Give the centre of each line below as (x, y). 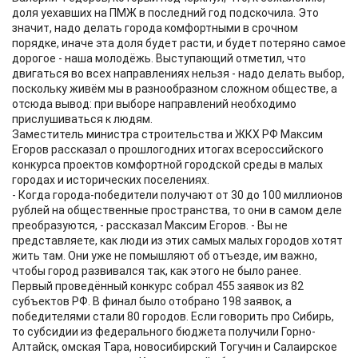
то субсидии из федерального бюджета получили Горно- (164, 332)
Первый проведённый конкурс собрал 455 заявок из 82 (158, 286)
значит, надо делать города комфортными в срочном (155, 28)
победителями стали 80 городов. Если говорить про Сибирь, (173, 316)
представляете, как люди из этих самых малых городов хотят (177, 241)
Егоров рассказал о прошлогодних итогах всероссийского (168, 149)
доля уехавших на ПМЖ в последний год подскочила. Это (165, 13)
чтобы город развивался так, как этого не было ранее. (157, 271)
